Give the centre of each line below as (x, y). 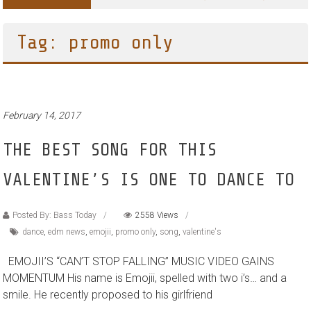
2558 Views (157, 215)
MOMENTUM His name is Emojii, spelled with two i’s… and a (145, 278)
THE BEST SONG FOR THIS (110, 150)
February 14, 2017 (42, 115)
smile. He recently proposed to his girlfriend (108, 295)
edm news (67, 232)
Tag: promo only (95, 42)
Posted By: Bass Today (55, 215)
